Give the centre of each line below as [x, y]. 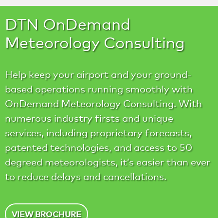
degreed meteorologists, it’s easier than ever [108, 162]
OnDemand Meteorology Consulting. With [103, 103]
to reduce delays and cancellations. [86, 176]
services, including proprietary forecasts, [98, 133]
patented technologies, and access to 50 [99, 147]
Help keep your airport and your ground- [98, 74]
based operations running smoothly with [99, 89]
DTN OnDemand [68, 23]
